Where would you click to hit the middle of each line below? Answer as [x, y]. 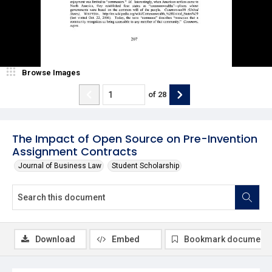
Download [55, 239]
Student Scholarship [145, 165]
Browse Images [51, 72]
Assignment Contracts [75, 151]
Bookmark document [226, 239]
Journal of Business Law [60, 165]
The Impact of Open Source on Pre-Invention [135, 138]
